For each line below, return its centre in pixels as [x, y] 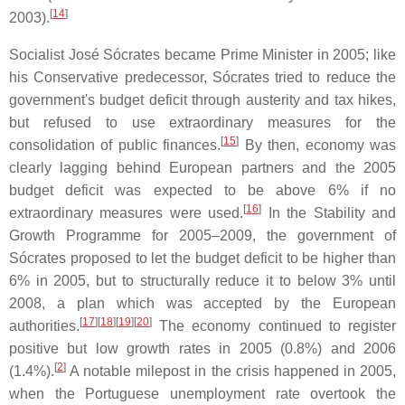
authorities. [44, 325]
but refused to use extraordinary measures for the [202, 122]
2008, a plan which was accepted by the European [202, 303]
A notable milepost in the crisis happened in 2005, [231, 371]
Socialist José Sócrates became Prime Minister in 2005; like [202, 54]
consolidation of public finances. [115, 145]
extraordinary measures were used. [127, 212]
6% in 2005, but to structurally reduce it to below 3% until [202, 280]
